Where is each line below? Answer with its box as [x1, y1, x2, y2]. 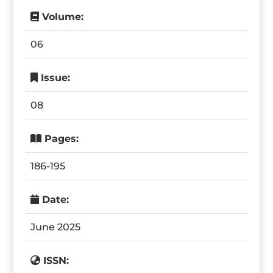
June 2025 [30, 221, 81, 233]
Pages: [41, 133, 79, 144]
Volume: [39, 11, 84, 23]
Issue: [38, 72, 71, 83]
